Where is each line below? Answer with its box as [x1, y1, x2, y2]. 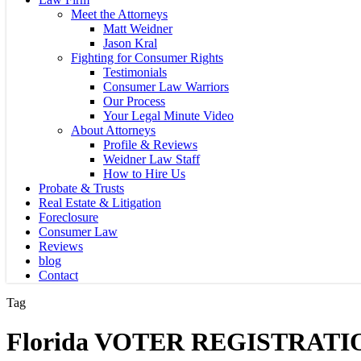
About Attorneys [71, 123, 156, 137]
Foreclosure [39, 210, 98, 224]
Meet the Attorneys [71, 7, 168, 21]
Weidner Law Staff [103, 152, 200, 166]
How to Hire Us [103, 167, 185, 180]
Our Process [103, 94, 165, 108]
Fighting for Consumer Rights [71, 51, 223, 64]
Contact [39, 268, 78, 282]
